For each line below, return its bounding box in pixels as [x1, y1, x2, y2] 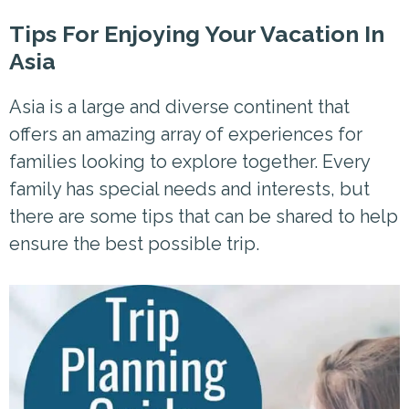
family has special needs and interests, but [9, 177, 370, 200]
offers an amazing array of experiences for [9, 122, 362, 145]
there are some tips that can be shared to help [9, 204, 398, 227]
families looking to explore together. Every [9, 150, 370, 173]
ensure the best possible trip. [9, 232, 259, 255]
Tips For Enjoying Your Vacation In [9, 19, 384, 47]
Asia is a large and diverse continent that [9, 95, 350, 118]
